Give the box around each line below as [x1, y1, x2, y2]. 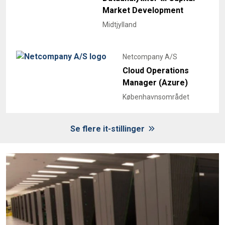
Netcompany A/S [123, 53, 177, 61]
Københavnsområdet [123, 93, 189, 101]
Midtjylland [102, 21, 137, 29]
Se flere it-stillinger [70, 124, 147, 134]
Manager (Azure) [123, 78, 188, 88]
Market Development [102, 6, 183, 16]
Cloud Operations [123, 66, 189, 76]
